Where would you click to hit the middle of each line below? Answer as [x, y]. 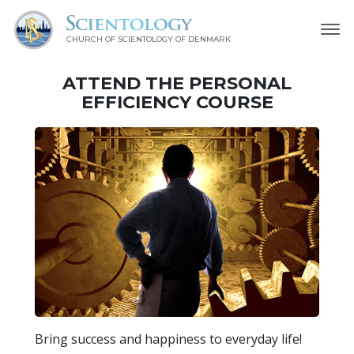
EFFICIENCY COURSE [177, 102]
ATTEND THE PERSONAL [177, 83]
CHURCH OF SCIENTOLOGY [119, 40]
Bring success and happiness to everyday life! [168, 339]
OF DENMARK [203, 40]
